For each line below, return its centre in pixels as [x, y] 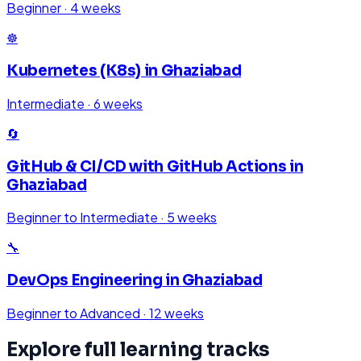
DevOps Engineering [85, 280]
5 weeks [192, 218]
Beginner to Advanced [73, 313]
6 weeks [118, 103]
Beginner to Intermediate [82, 218]
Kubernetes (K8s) [74, 71]
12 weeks [176, 313]
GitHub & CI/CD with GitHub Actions [147, 166]
